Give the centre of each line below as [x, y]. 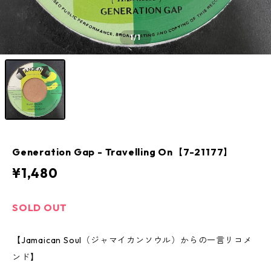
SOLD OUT [40, 207]
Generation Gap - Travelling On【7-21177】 [123, 152]
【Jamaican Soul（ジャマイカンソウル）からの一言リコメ [132, 240]
